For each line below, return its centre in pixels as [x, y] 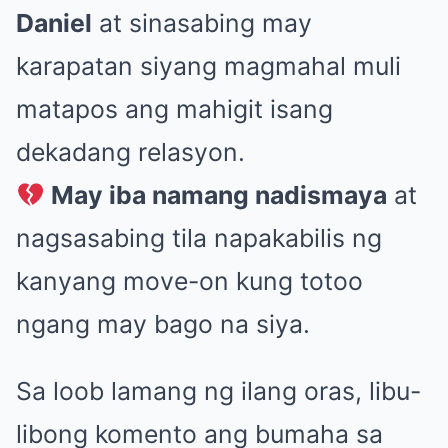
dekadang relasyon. [130, 152]
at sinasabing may [202, 23]
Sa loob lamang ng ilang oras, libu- [218, 391]
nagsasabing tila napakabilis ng [199, 238]
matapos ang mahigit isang [174, 109]
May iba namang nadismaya [219, 195]
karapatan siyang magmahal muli [208, 66]
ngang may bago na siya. [163, 324]
